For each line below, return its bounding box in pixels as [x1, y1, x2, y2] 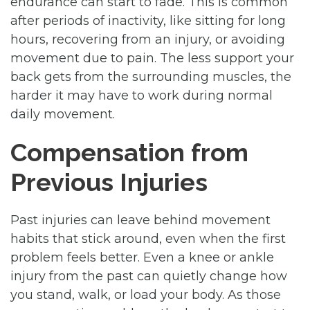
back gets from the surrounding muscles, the [10, 69, 291, 84]
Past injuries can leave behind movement [10, 212, 271, 228]
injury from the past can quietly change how [10, 268, 287, 284]
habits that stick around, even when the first [10, 230, 286, 246]
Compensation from [10, 137, 248, 167]
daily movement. [10, 106, 115, 122]
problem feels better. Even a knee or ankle [10, 249, 274, 265]
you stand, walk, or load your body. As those [10, 286, 281, 302]
